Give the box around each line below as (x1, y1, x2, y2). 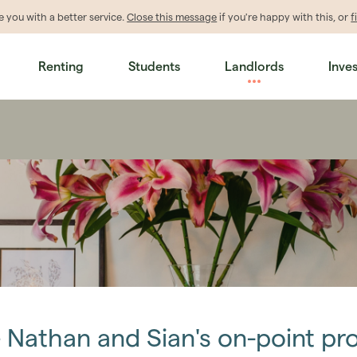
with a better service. (24, 11, 127, 22)
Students (127, 60, 180, 74)
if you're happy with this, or (217, 11, 351, 22)
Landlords (224, 60, 284, 74)
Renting (37, 60, 84, 74)
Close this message (127, 11, 218, 22)
